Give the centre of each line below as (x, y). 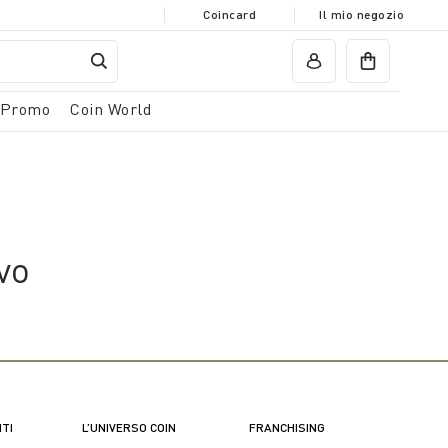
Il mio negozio (361, 14)
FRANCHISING (286, 427)
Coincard (229, 14)
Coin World (111, 109)
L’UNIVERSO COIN (129, 427)
